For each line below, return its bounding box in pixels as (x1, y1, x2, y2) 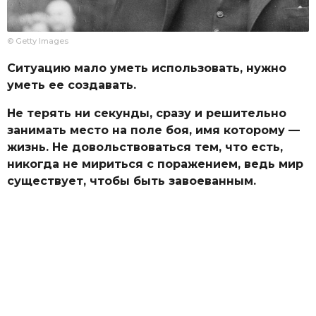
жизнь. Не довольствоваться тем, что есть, (7, 140, 283, 154)
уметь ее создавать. (7, 78, 136, 92)
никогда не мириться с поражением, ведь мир (7, 157, 303, 171)
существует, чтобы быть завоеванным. (7, 174, 256, 188)
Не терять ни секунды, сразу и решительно (7, 107, 286, 121)
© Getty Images (7, 35, 68, 46)
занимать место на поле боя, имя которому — (7, 123, 300, 138)
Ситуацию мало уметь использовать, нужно (7, 61, 286, 75)
